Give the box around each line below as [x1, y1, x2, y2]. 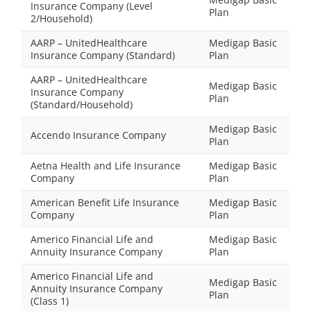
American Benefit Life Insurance [31, 196, 179, 209]
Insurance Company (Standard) [31, 49, 175, 62]
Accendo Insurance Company [31, 128, 166, 142]
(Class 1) [31, 294, 69, 308]
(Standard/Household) [31, 98, 133, 111]
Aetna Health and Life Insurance [31, 159, 180, 172]
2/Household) [31, 12, 92, 25]
